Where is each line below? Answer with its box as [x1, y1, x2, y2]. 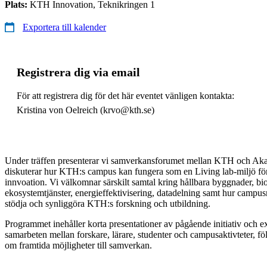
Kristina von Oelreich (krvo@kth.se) [17, 104, 154, 115]
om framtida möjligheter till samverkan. [5, 240, 152, 250]
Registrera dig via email [17, 65, 140, 79]
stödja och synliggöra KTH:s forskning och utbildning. [5, 198, 210, 209]
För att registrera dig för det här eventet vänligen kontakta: [17, 90, 234, 101]
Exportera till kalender [23, 21, 106, 32]
